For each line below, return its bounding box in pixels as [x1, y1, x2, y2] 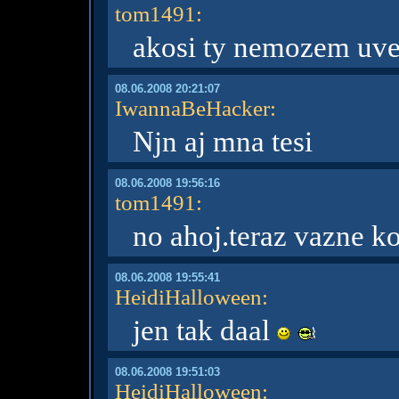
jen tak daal [132, 314, 277, 346]
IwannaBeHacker [114, 95, 270, 120]
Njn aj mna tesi [132, 126, 313, 158]
